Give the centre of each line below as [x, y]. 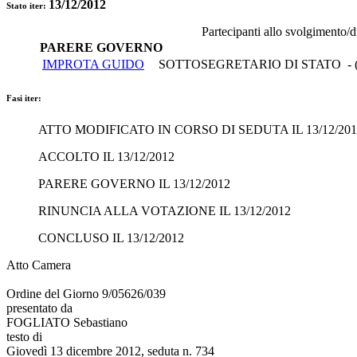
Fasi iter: [24, 98]
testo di [24, 336]
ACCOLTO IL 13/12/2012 [106, 156]
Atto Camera [39, 265]
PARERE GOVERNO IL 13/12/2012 [134, 183]
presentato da [39, 308]
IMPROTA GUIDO [93, 64]
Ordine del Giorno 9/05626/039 [86, 293]
